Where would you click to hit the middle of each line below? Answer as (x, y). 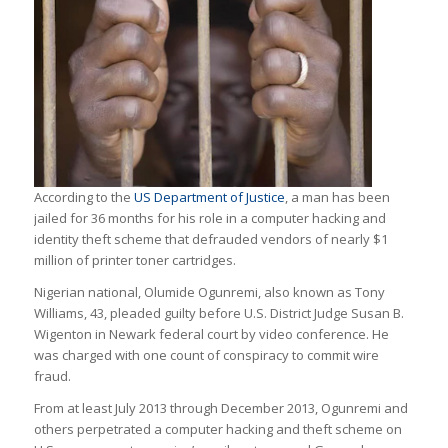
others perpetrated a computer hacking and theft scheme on (217, 428)
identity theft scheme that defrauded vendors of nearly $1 (210, 238)
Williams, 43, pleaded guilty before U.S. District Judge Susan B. (218, 312)
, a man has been (337, 196)
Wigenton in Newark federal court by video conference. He (211, 333)
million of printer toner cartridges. (134, 259)
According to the (83, 196)
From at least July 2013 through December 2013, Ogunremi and (220, 407)
